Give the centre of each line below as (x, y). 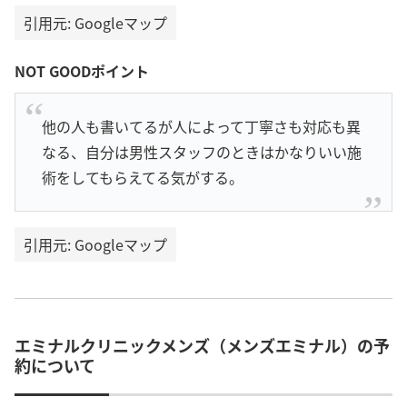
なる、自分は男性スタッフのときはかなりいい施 (201, 152)
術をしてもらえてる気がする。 (142, 178)
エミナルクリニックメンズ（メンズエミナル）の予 (202, 346)
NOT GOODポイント (82, 70)
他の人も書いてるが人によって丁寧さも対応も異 (201, 127)
